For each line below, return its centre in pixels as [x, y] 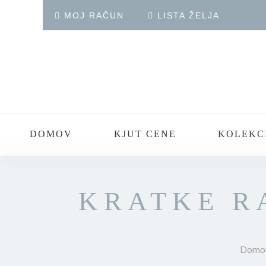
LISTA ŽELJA [189, 15]
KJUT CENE [145, 134]
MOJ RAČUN [94, 15]
